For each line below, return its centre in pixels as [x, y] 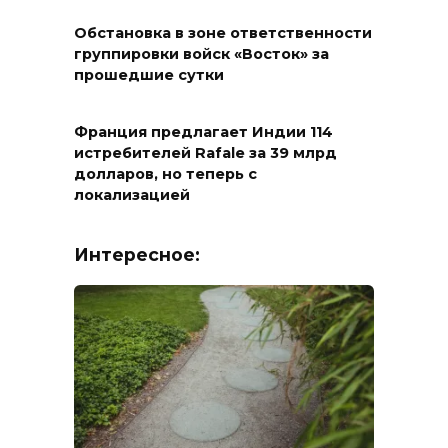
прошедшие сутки [149, 75]
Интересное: [137, 254]
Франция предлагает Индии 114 [203, 131]
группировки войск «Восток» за [201, 54]
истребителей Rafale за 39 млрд [205, 152]
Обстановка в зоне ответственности [223, 33]
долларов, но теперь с [165, 173]
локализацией [132, 194]
